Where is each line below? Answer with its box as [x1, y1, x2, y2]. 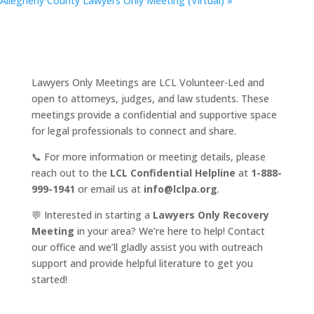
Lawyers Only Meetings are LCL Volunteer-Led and [31, 76, 264, 89]
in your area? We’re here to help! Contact [74, 224, 265, 238]
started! [31, 273, 67, 286]
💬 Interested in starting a [31, 208, 153, 221]
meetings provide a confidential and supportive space [31, 108, 277, 121]
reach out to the [31, 166, 110, 179]
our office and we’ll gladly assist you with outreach [31, 240, 263, 254]
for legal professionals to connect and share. [31, 124, 236, 137]
